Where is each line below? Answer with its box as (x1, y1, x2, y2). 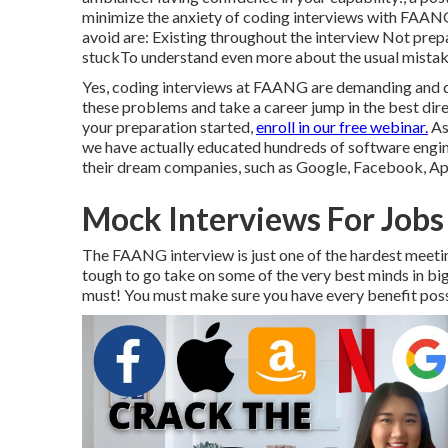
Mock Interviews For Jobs (82, 199, 444, 238)
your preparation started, (82, 117, 256, 136)
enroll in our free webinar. (256, 117, 428, 136)
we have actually (82, 137, 197, 156)
